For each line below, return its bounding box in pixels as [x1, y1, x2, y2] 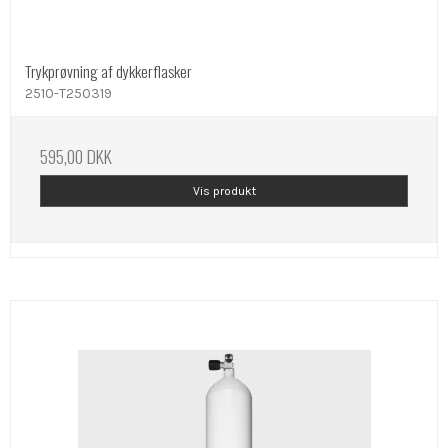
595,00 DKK [40, 142, 112, 169]
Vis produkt [192, 183, 256, 198]
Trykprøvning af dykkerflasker [25, 58, 192, 83]
